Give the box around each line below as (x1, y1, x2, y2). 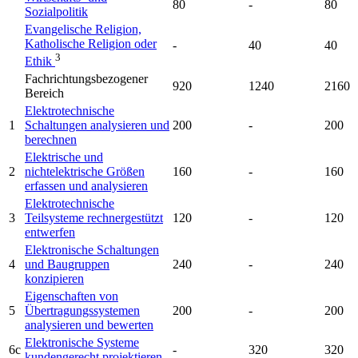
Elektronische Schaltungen (25, 243, 159, 257)
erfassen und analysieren (25, 179, 148, 193)
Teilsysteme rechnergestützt (25, 211, 163, 225)
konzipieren (25, 272, 84, 286)
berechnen (25, 133, 77, 147)
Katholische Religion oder (25, 37, 157, 51)
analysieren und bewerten (25, 318, 153, 332)
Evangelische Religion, (25, 22, 141, 37)
